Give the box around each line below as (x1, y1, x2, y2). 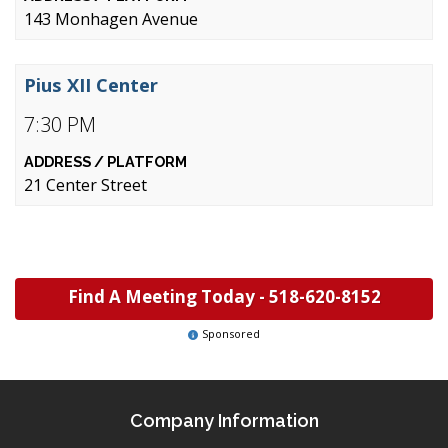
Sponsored (202, 326, 260, 341)
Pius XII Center (24, 72, 158, 97)
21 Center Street (24, 174, 147, 196)
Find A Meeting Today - (67, 285, 269, 308)
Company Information (129, 410, 319, 431)
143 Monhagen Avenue (24, 8, 198, 30)
